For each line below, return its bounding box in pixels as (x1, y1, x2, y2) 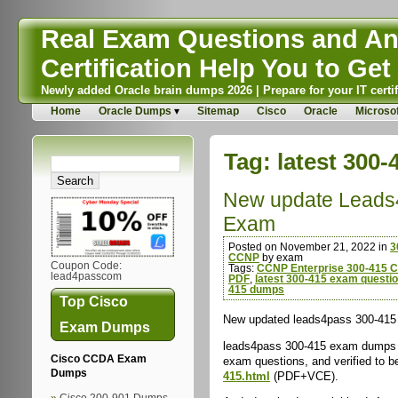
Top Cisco (60, 293, 128, 310)
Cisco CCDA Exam (51, 354, 147, 365)
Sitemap (197, 106, 239, 116)
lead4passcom (51, 271, 122, 283)
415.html (223, 369, 270, 383)
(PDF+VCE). (270, 369, 338, 383)
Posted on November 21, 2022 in (228, 242, 390, 252)
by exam (259, 252, 303, 263)
